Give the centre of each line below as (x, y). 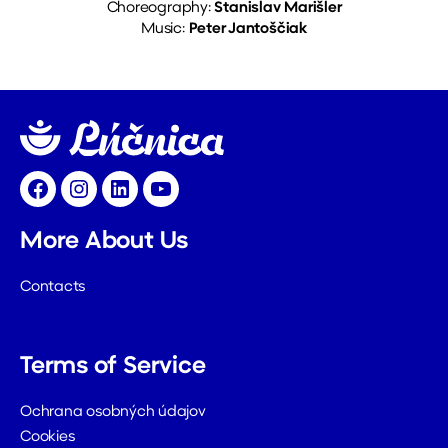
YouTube (189, 198)
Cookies (47, 438)
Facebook (71, 198)
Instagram (114, 198)
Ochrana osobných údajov (113, 413)
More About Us (104, 242)
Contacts (53, 288)
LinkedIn (147, 198)
